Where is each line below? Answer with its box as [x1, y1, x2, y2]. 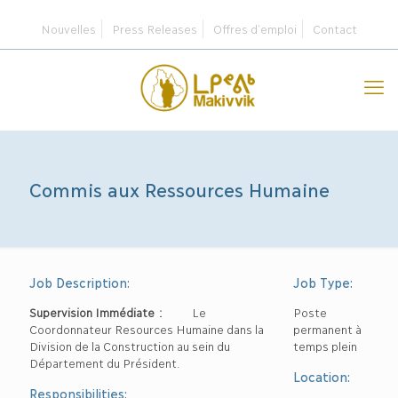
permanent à [293, 322, 362, 336]
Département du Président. [29, 355, 180, 370]
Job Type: [293, 275, 354, 290]
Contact [313, 21, 357, 36]
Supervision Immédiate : [29, 305, 163, 319]
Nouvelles [41, 21, 96, 36]
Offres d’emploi [213, 21, 297, 36]
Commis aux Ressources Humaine [29, 178, 330, 200]
